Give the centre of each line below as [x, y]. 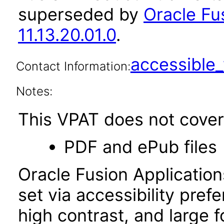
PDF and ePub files [140, 147]
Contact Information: [73, 66]
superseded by [81, 14]
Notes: [34, 91]
